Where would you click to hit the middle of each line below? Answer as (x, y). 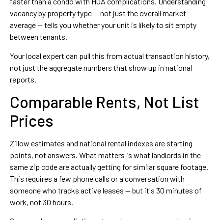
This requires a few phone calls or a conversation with (97, 179)
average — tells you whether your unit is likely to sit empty (103, 25)
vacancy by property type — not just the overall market (98, 13)
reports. (23, 79)
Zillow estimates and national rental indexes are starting (101, 143)
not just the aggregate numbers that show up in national (101, 67)
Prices (32, 121)
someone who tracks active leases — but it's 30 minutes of (106, 191)
